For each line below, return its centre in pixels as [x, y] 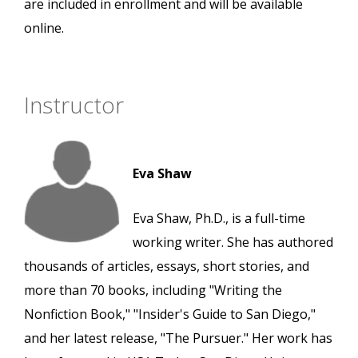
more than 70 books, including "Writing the [153, 290]
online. [44, 28]
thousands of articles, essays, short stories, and [167, 267]
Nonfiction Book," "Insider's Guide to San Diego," [170, 314]
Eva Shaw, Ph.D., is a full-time [219, 219]
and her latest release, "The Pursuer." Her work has [178, 338]
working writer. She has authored [233, 243]
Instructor [74, 105]
